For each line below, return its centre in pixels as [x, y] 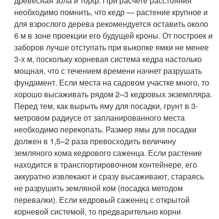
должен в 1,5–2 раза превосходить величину [95, 141]
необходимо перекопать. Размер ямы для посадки [106, 129]
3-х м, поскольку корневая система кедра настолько [108, 59]
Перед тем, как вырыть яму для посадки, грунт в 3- [106, 106]
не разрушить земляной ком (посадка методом [99, 188]
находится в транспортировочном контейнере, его [106, 164]
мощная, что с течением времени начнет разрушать [108, 70]
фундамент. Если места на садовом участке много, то [112, 82]
